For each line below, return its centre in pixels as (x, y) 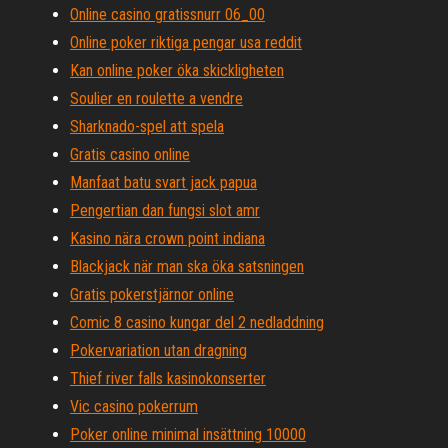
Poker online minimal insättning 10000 (188, 434)
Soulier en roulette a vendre (156, 98)
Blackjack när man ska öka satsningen (187, 266)
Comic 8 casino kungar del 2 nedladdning (197, 322)
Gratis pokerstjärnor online (152, 294)
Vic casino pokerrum (134, 406)
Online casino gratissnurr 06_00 (167, 14)
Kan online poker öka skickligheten (177, 70)
